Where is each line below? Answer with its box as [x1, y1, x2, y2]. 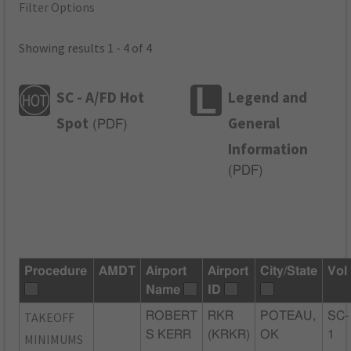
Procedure [24, 264, 88, 277]
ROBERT [146, 309, 198, 322]
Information [228, 139, 309, 158]
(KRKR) [208, 327, 251, 341]
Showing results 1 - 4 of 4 [19, 40, 153, 56]
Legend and [228, 87, 308, 107]
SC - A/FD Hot [56, 87, 145, 107]
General [228, 113, 280, 132]
